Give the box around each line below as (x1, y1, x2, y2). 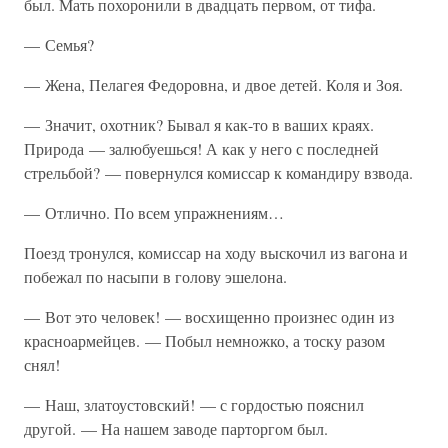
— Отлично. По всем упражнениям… (24, 202, 284, 223)
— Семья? (24, 34, 94, 55)
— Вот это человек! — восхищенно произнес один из (24, 306, 394, 327)
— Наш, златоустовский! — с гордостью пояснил (24, 394, 364, 415)
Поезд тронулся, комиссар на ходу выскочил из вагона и (24, 242, 408, 263)
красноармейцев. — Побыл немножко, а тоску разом (24, 330, 385, 351)
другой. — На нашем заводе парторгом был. (24, 418, 328, 439)
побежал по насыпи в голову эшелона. (24, 266, 287, 287)
